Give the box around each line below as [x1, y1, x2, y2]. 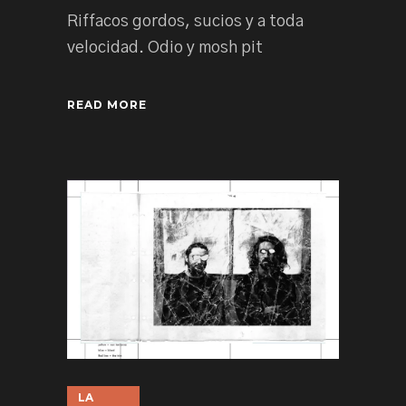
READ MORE [67, 97, 147, 111]
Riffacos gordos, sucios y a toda [67, 13, 304, 30]
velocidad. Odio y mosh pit [67, 39, 263, 56]
